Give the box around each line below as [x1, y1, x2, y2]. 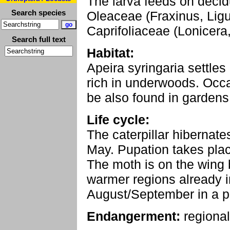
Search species [11, 8, 66, 17]
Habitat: [87, 46, 134, 60]
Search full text [11, 35, 66, 44]
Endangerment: [87, 209, 180, 223]
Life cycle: [87, 112, 149, 127]
